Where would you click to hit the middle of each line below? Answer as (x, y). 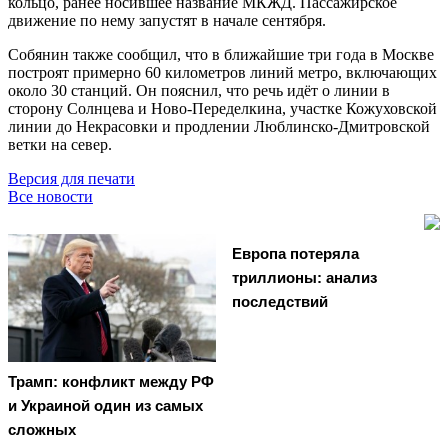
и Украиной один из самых (105, 406)
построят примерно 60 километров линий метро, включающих (222, 72)
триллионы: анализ (304, 277)
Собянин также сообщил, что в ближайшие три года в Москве (221, 54)
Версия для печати (71, 178)
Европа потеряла (295, 253)
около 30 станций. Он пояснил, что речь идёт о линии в (199, 90)
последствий (280, 301)
